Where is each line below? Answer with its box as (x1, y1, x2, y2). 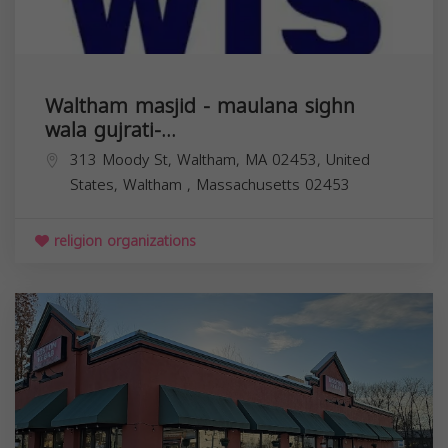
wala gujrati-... (45, 110, 176, 149)
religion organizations (49, 227, 196, 255)
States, (70, 170, 123, 199)
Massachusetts (196, 170, 305, 199)
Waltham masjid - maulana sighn (45, 86, 355, 125)
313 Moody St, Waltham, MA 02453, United (70, 145, 370, 174)
